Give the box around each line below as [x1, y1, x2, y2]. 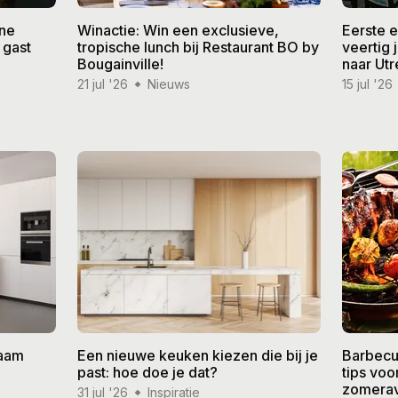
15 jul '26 [342, 76, 394, 92]
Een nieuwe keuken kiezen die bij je [76, 346, 318, 365]
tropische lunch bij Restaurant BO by [76, 38, 319, 57]
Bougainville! [76, 55, 163, 74]
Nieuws [147, 76, 190, 92]
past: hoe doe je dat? [76, 363, 218, 382]
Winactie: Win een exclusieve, [76, 21, 279, 40]
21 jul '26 [76, 76, 128, 92]
